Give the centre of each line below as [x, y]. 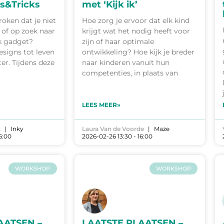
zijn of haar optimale [118, 42]
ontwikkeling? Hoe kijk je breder [138, 52]
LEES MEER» [101, 105]
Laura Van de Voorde [113, 129]
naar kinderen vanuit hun [125, 63]
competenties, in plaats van [130, 73]
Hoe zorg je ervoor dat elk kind [135, 21]
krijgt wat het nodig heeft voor [136, 31]
